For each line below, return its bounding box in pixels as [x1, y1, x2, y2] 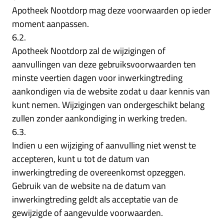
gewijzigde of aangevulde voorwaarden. [12, 205, 163, 219]
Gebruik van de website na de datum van [12, 178, 166, 192]
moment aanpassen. [12, 16, 89, 30]
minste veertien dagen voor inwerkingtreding [12, 70, 182, 84]
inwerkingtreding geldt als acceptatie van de [12, 192, 178, 206]
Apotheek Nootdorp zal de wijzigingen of [12, 43, 165, 57]
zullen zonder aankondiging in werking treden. [12, 111, 187, 125]
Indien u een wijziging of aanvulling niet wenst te [12, 138, 196, 152]
